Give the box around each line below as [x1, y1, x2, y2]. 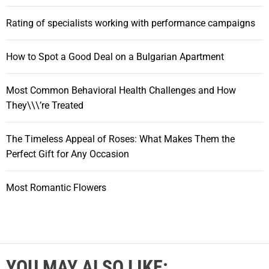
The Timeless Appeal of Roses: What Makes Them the [6, 133, 235, 145]
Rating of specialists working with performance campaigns [6, 17, 255, 29]
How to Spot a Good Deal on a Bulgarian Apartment [6, 50, 224, 62]
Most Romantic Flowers [6, 181, 106, 193]
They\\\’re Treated [6, 99, 83, 111]
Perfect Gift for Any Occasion [6, 148, 129, 160]
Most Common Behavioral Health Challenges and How [6, 84, 236, 96]
